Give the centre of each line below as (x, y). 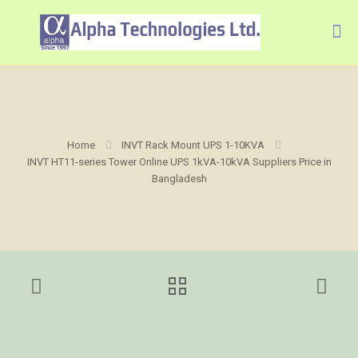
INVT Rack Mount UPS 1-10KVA (193, 145)
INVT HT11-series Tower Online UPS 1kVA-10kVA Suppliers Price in (179, 162)
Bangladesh (179, 179)
